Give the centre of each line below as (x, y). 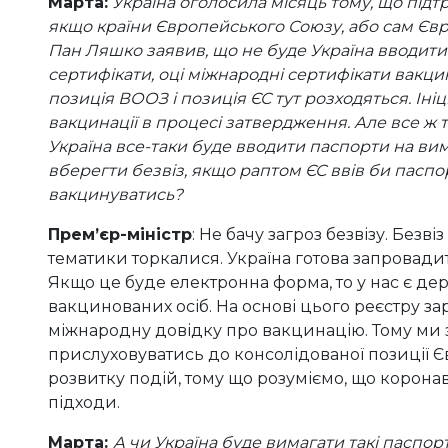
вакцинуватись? (115, 195)
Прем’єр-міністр (120, 235)
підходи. (84, 403)
